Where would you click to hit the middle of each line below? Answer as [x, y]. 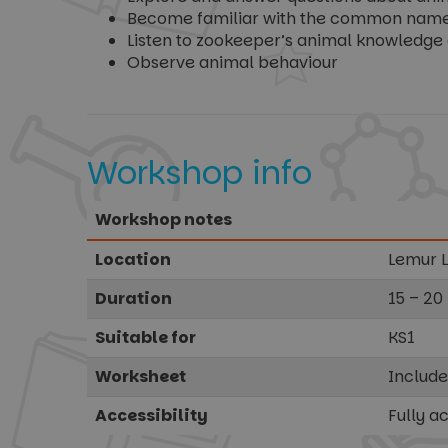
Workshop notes [163, 220]
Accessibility [151, 416]
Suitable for [145, 338]
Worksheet [140, 377]
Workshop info [199, 173]
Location [133, 260]
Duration [133, 299]
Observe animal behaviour [232, 63]
